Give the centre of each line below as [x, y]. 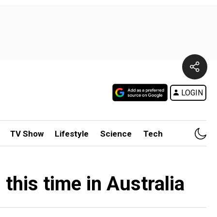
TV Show [27, 134]
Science [116, 134]
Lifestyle [72, 134]
